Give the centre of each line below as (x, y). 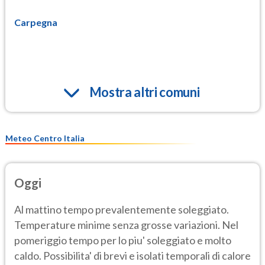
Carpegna (36, 22)
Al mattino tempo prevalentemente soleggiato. (122, 209)
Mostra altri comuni (144, 92)
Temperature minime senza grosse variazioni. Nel (126, 224)
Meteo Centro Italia (45, 138)
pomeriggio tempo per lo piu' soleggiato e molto (123, 240)
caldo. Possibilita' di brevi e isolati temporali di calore (132, 255)
